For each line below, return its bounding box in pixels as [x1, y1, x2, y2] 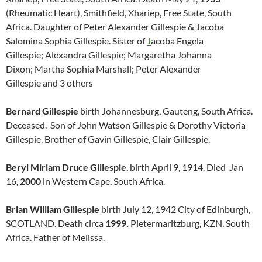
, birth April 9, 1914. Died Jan [126, 161, 243, 173]
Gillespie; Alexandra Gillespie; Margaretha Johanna [6, 49, 212, 60]
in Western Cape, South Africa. [41, 175, 165, 187]
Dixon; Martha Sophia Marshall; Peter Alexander [6, 63, 201, 74]
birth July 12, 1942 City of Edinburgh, [99, 204, 250, 215]
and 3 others [41, 77, 93, 88]
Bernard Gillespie [6, 105, 78, 116]
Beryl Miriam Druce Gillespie [6, 161, 126, 173]
